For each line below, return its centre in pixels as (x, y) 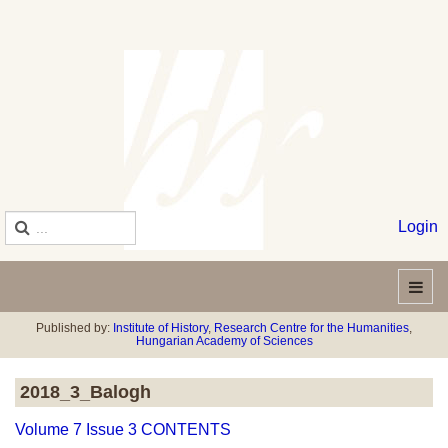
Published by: (74, 328)
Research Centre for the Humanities (311, 328)
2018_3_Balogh (85, 392)
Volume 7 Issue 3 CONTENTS (123, 429)
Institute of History (160, 328)
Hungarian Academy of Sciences (224, 341)
